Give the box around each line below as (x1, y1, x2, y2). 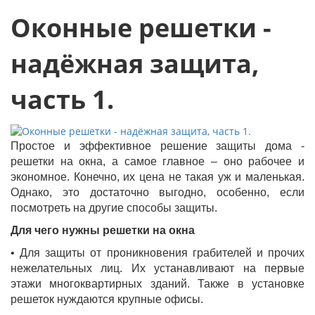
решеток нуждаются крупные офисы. (11, 293, 203, 306)
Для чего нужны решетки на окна (11, 224, 195, 237)
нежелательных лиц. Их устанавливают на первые (11, 262, 304, 275)
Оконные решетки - (11, 11, 271, 46)
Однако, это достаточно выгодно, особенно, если (11, 186, 304, 199)
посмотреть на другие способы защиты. (11, 202, 217, 214)
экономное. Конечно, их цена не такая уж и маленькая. (11, 171, 304, 184)
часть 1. (11, 82, 114, 117)
